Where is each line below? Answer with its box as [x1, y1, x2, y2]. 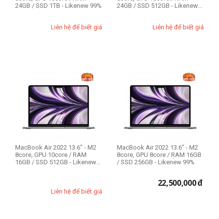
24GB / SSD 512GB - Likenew [117, 2, 171, 9]
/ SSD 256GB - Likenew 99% [117, 158, 195, 166]
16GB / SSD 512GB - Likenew [15, 158, 96, 166]
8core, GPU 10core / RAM [15, 151, 87, 158]
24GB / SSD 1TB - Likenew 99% [62, 2, 102, 9]
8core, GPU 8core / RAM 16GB [117, 151, 201, 158]
